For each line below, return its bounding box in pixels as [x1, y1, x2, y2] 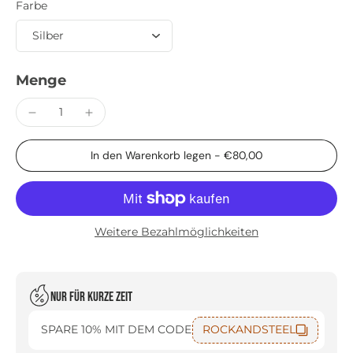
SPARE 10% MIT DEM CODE [41, 323, 191, 336]
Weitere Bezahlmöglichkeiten [95, 225, 258, 238]
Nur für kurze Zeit [50, 289, 132, 306]
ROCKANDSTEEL [203, 323, 295, 336]
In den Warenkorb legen [91, 148, 214, 162]
